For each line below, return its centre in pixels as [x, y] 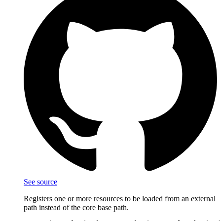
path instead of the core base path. [76, 208]
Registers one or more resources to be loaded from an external [120, 199]
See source [40, 182]
